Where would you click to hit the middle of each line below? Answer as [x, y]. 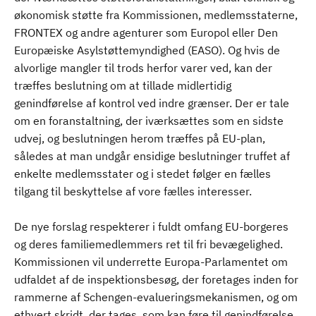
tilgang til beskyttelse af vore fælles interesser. [133, 191]
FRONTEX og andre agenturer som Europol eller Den [146, 32]
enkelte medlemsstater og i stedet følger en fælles [142, 174]
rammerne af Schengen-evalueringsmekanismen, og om [156, 297]
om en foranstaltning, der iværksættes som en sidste [149, 121]
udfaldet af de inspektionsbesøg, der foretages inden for [156, 279]
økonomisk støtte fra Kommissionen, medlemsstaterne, [156, 15]
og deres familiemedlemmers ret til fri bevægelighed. [148, 244]
